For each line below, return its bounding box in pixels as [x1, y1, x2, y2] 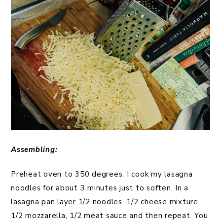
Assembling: [11, 145, 58, 155]
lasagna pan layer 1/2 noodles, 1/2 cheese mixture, [11, 197, 200, 207]
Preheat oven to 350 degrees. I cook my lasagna [11, 169, 193, 180]
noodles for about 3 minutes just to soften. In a [11, 183, 188, 193]
